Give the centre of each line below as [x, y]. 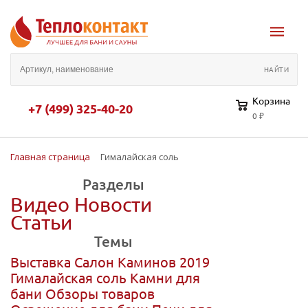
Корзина [271, 100]
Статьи [41, 222]
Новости [113, 205]
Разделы [113, 184]
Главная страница [50, 156]
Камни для [165, 277]
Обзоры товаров [100, 293]
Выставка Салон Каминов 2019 [110, 261]
